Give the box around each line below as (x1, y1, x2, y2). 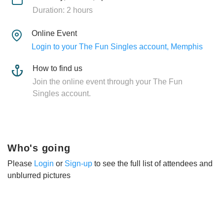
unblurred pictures (7, 171, 71, 180)
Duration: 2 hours (32, 5, 93, 14)
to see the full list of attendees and (92, 159, 213, 168)
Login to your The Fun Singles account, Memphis (31, 42, 203, 51)
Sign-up (65, 159, 92, 168)
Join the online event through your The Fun (33, 77, 183, 86)
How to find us (33, 64, 82, 73)
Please (7, 159, 34, 168)
